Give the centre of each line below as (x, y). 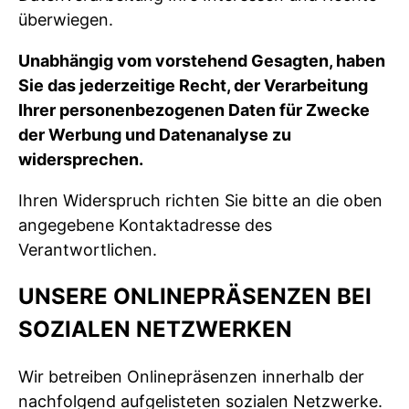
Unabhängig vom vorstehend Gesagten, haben (202, 61)
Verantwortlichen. (88, 250)
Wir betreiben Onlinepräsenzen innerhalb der (191, 377)
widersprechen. (81, 160)
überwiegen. (66, 20)
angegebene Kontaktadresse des (145, 225)
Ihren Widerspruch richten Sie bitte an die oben (200, 201)
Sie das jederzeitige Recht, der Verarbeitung (193, 86)
